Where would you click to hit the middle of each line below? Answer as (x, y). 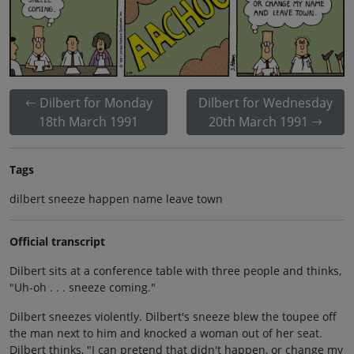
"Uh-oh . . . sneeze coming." (83, 288)
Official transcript (57, 242)
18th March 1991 (88, 122)
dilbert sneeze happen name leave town (116, 199)
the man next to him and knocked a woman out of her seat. (166, 333)
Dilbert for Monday (96, 103)
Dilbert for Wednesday (265, 103)
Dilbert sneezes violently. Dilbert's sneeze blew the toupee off (173, 317)
